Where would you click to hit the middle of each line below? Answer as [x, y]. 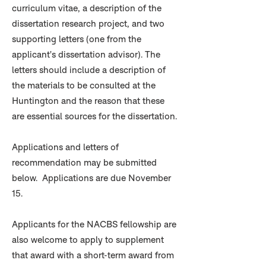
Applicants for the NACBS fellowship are [94, 224]
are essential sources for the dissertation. [94, 116]
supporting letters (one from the [77, 39]
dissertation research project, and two [88, 23]
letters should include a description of [89, 70]
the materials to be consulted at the [84, 85]
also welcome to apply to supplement [88, 240]
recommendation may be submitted [84, 162]
